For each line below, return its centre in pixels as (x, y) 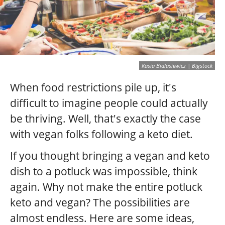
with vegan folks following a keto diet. (101, 134)
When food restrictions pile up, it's (93, 87)
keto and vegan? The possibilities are (100, 202)
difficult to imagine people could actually (109, 103)
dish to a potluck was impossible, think (104, 171)
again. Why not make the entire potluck (106, 187)
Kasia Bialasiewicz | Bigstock (177, 65)
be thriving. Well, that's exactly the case (105, 118)
